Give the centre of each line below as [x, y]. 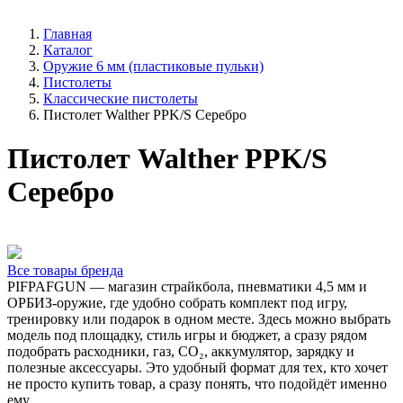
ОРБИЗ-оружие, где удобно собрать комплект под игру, [177, 302]
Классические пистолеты [121, 99]
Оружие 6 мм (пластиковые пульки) [153, 66]
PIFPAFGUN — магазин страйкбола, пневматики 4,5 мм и [187, 286]
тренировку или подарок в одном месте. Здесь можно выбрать [199, 318]
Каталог [68, 50]
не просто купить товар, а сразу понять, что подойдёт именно [197, 383]
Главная [67, 34]
